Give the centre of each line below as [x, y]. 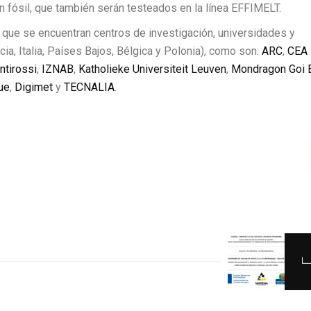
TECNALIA [89, 87]
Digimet [34, 87]
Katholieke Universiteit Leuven [152, 69]
